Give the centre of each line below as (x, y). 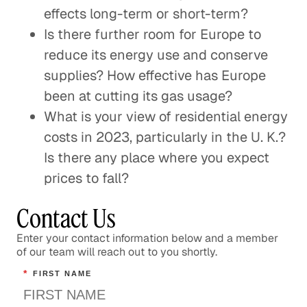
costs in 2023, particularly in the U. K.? (165, 137)
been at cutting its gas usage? (138, 96)
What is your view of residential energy (166, 116)
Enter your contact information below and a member (147, 238)
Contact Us (66, 218)
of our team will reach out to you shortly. (117, 252)
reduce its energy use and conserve (156, 55)
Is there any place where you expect (157, 158)
